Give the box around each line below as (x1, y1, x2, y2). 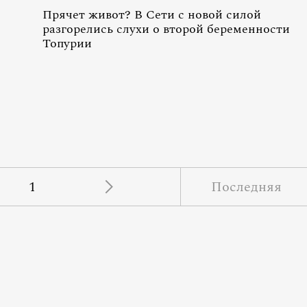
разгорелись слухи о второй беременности (42, 20, 290, 38)
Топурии (42, 34, 92, 53)
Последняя (210, 176, 282, 197)
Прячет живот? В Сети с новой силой (42, 5, 261, 24)
